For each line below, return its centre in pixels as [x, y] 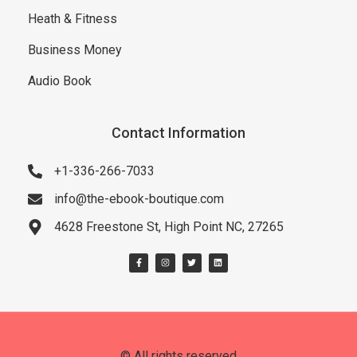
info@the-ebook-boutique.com [139, 198]
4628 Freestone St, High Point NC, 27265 [169, 226]
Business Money [75, 49]
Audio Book [60, 80]
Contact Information [178, 132]
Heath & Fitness [73, 18]
